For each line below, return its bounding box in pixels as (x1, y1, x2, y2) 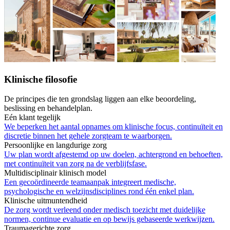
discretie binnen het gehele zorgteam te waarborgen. (4, 131, 172, 141)
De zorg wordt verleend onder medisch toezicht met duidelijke (4, 205, 205, 215)
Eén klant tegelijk (4, 113, 61, 122)
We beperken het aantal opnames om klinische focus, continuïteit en (4, 122, 223, 131)
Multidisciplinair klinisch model (4, 168, 106, 178)
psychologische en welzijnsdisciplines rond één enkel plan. (4, 187, 194, 196)
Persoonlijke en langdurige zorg (4, 141, 107, 150)
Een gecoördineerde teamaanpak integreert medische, (4, 178, 176, 187)
